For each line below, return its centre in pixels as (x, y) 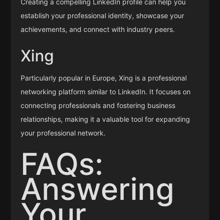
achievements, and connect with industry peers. (98, 29)
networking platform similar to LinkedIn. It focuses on (106, 91)
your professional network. (63, 133)
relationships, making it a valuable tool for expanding (106, 119)
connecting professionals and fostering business (98, 105)
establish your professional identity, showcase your (103, 16)
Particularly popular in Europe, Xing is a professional (104, 78)
